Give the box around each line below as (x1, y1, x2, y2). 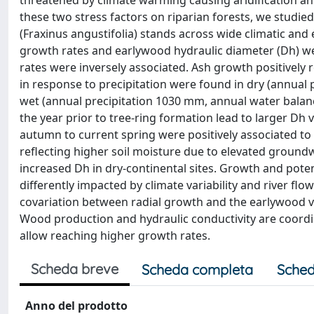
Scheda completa (142, 261, 253, 278)
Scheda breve (31, 260, 118, 278)
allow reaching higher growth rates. (20, 228, 210, 243)
